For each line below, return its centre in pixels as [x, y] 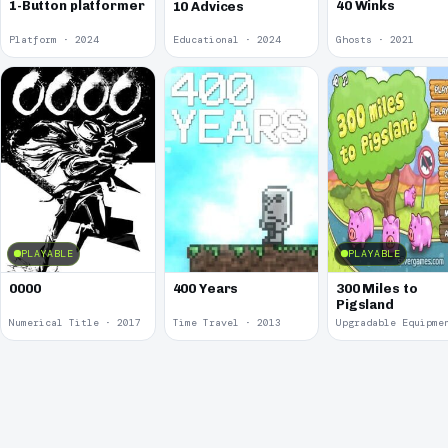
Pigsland [365, 304]
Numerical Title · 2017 [75, 322]
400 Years [205, 288]
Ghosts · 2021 [375, 40]
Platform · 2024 [54, 40]
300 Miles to [377, 288]
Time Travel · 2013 [226, 322]
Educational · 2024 [226, 40]
